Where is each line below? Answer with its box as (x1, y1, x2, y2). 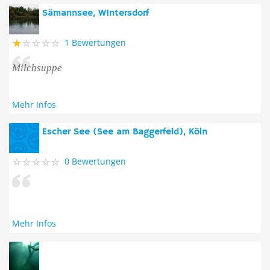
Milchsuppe (12, 62, 62, 74)
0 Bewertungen (64, 155, 126, 167)
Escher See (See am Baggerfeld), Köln (42, 126, 207, 138)
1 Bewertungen (64, 37, 126, 48)
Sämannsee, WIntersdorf (42, 7, 149, 19)
